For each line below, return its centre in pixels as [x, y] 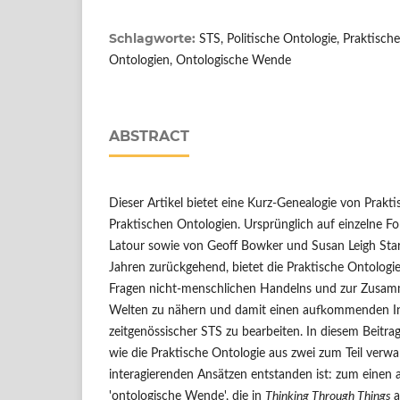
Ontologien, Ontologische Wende [200, 60]
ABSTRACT [149, 136]
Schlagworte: [154, 38]
